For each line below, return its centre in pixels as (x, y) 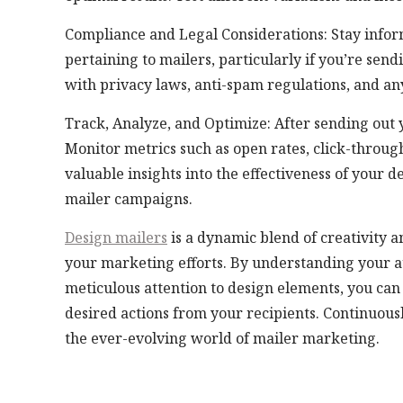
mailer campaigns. (129, 198)
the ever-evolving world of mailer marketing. (222, 338)
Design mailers (116, 237)
